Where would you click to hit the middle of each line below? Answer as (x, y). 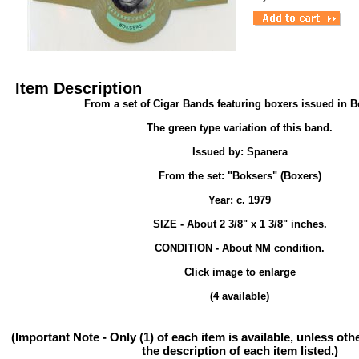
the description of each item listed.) (240, 351)
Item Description (79, 88)
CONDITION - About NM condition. (240, 248)
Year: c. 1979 (240, 200)
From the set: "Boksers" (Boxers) (240, 176)
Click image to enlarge (240, 272)
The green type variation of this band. (240, 128)
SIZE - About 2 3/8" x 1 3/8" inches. (240, 224)
